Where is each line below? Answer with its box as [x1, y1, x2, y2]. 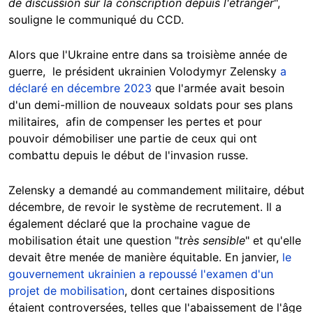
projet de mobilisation [8, 284, 124, 298]
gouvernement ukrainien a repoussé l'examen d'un [8, 267, 273, 282]
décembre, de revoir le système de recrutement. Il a [8, 200, 282, 214]
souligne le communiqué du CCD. [8, 13, 184, 27]
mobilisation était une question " [8, 233, 179, 248]
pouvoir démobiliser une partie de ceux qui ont [8, 131, 257, 146]
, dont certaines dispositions [124, 284, 275, 298]
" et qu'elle [245, 233, 301, 248]
